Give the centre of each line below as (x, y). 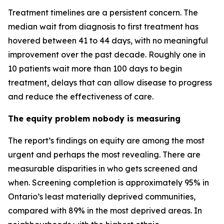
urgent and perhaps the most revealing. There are (104, 154)
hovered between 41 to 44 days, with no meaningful (108, 40)
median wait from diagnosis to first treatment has (103, 26)
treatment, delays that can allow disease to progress (110, 82)
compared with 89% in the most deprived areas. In (105, 210)
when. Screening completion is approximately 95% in (108, 182)
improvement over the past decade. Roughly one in (107, 54)
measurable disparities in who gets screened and (103, 168)
